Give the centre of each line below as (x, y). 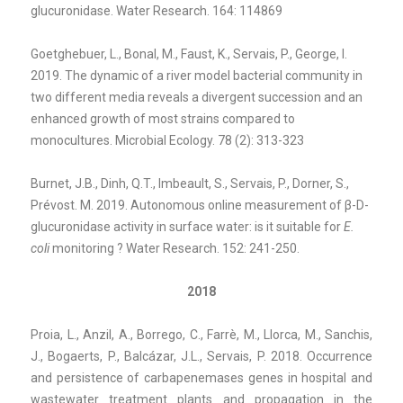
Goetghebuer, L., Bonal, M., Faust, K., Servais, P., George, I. (189, 54)
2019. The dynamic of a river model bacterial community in (197, 75)
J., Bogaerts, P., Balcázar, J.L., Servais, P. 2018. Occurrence (201, 356)
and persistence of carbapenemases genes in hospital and (201, 377)
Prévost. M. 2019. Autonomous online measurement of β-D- (200, 205)
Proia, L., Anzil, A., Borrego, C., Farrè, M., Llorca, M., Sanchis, (201, 334)
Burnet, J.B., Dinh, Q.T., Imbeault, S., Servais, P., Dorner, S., (190, 183)
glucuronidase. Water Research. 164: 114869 (157, 10)
